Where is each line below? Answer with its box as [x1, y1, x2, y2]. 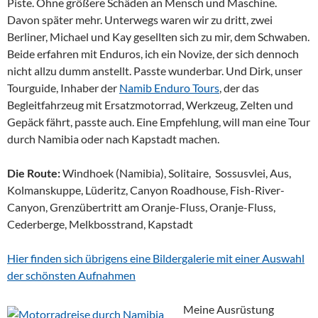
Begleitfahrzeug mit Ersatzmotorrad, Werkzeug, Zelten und [7, 98, 293, 111]
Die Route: [7, 166, 60, 180]
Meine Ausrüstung [183, 302, 274, 316]
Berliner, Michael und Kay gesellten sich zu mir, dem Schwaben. [7, 30, 309, 43]
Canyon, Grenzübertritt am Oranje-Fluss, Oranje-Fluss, [7, 200, 275, 214]
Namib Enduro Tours [119, 81, 219, 94]
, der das [219, 81, 259, 94]
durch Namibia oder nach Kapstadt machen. [7, 132, 219, 146]
